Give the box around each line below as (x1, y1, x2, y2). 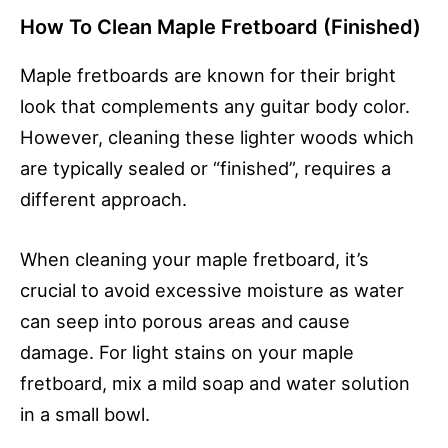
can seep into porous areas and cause (20, 310, 350, 333)
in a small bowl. (20, 403, 150, 426)
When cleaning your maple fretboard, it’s (20, 248, 369, 271)
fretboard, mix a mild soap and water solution (20, 372, 410, 395)
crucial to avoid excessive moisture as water (20, 279, 404, 302)
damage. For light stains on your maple (20, 341, 354, 364)
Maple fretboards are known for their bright (20, 63, 396, 86)
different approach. (20, 187, 187, 210)
